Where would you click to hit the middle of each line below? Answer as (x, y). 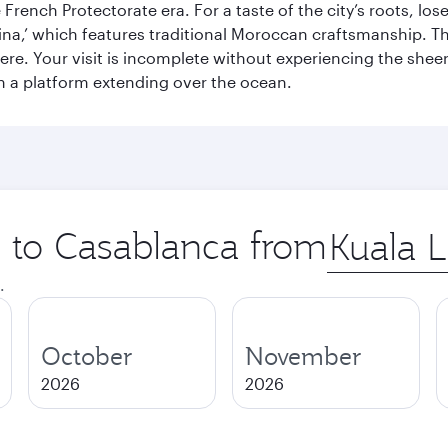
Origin (349, 232)
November (303, 356)
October (87, 356)
